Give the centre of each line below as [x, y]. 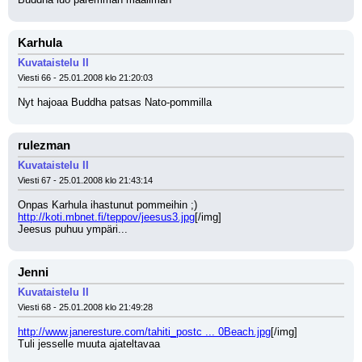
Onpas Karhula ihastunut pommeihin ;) [107, 205]
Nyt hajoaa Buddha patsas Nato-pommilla [115, 102]
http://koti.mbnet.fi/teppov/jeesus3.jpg [106, 217]
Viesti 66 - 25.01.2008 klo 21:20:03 [85, 78]
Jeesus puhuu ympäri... [73, 229]
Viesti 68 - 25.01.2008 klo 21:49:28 [85, 307]
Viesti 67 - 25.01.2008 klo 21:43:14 [85, 180]
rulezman [44, 145]
